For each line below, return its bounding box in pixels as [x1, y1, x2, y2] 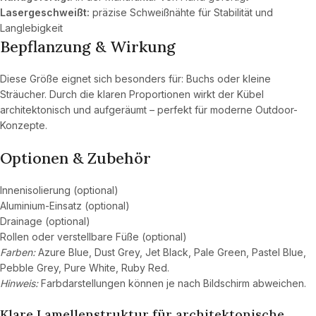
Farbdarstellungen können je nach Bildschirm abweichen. [38, 276, 306, 289]
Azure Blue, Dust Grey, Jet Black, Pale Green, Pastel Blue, [35, 245, 306, 258]
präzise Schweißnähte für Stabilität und [90, 6, 273, 18]
